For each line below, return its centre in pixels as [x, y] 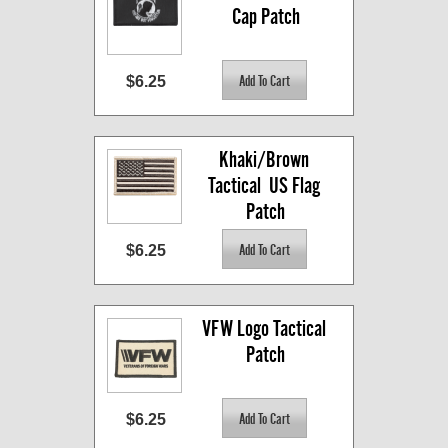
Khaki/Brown [263, 160]
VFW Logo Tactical [263, 329]
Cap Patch [265, 17]
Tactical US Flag [263, 186]
